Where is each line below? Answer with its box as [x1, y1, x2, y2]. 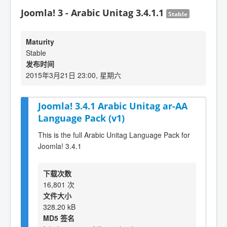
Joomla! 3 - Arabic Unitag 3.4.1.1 [21, 7, 166, 19]
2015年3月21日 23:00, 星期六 [26, 70, 121, 80]
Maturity [26, 36, 54, 47]
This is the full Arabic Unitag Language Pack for [38, 129, 190, 140]
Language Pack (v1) [38, 112, 125, 124]
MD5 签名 [43, 212, 74, 223]
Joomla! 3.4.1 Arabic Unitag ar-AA [38, 100, 187, 112]
